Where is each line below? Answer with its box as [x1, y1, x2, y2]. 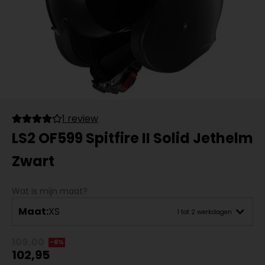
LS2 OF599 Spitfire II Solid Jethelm [12, 128, 253, 148]
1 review [62, 112, 98, 125]
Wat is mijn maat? [12, 185, 88, 197]
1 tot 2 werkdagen [177, 207, 232, 216]
